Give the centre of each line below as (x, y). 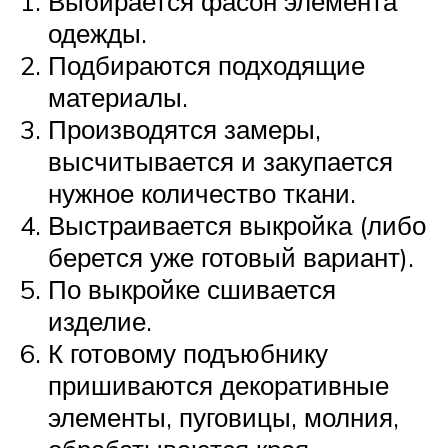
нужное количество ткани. (202, 192)
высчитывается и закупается (220, 160)
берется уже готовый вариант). (231, 256)
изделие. (100, 320)
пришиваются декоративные (218, 384)
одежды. (97, 32)
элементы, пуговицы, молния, (223, 416)
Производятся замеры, (184, 128)
